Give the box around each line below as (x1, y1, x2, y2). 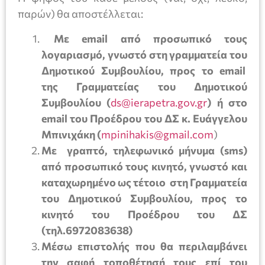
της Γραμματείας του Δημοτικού (41, 79, 247, 93)
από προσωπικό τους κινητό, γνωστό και (41, 159, 247, 173)
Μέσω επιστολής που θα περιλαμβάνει (41, 239, 247, 253)
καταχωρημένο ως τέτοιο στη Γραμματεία (41, 175, 247, 189)
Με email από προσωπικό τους (41, 31, 247, 45)
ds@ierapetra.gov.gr (111, 95, 208, 109)
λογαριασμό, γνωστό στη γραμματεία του (41, 47, 247, 61)
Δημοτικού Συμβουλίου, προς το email (41, 63, 247, 77)
